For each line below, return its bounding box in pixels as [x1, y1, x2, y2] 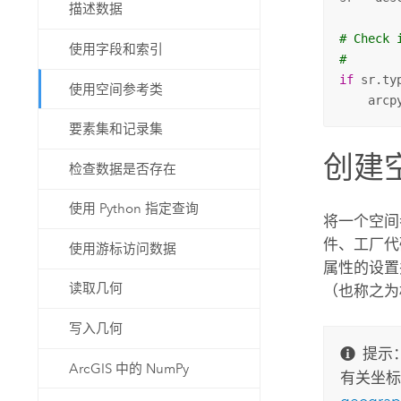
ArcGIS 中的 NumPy [69, 360, 190, 377]
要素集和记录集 [69, 121, 164, 138]
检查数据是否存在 [69, 160, 177, 177]
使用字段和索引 [69, 41, 164, 58]
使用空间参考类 [69, 81, 164, 98]
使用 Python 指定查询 [69, 200, 200, 218]
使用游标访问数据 [69, 240, 177, 257]
